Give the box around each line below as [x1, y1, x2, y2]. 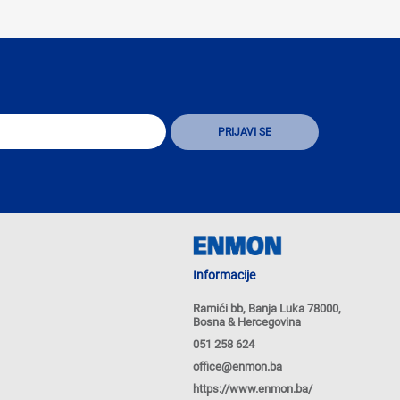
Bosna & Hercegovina [193, 314, 301, 329]
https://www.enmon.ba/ [193, 381, 312, 396]
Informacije [193, 267, 255, 282]
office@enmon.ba [193, 359, 282, 373]
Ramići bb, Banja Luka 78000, [193, 301, 341, 315]
